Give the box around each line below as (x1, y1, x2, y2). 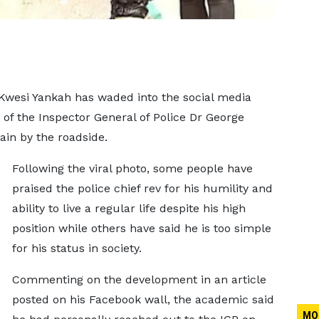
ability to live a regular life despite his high (11, 202, 246, 215)
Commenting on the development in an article (11, 273, 266, 286)
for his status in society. (11, 241, 142, 255)
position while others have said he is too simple (11, 221, 271, 235)
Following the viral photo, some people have (11, 162, 253, 175)
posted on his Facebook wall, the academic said (11, 293, 274, 306)
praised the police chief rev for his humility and (11, 182, 273, 195)
